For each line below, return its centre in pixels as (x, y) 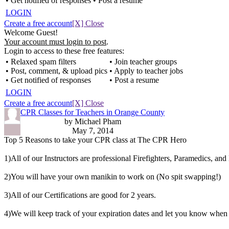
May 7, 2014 (93, 131)
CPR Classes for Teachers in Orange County (93, 112)
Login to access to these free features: (64, 51)
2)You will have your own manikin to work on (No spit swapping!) (112, 177)
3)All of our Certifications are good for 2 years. (80, 195)
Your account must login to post (55, 42)
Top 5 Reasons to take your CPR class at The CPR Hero (95, 140)
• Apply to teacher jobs (146, 71)
